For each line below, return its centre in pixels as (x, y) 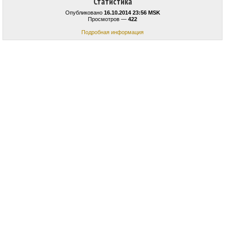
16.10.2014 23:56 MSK (132, 13)
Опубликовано (84, 13)
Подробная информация (113, 32)
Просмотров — (108, 19)
